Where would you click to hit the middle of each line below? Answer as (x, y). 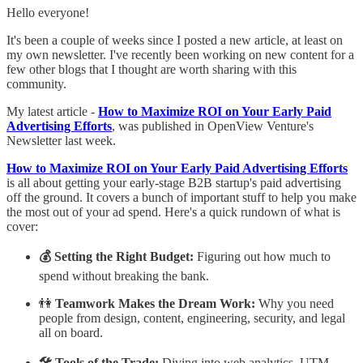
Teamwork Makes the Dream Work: (155, 303)
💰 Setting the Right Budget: (116, 256)
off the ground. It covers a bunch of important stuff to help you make (181, 197)
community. (36, 83)
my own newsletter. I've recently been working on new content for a (180, 54)
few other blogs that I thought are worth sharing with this (152, 69)
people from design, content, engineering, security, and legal (192, 318)
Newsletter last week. (61, 140)
